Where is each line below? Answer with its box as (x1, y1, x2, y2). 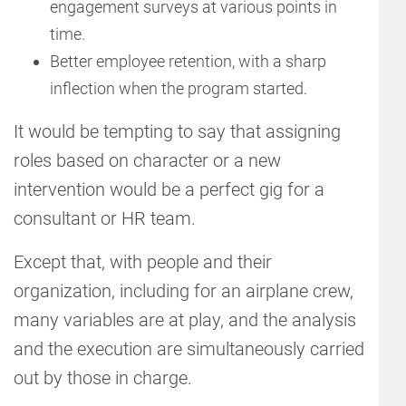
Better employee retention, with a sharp (50, 52, 326, 72)
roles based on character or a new (14, 150, 281, 172)
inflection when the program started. (50, 79, 307, 99)
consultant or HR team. (14, 208, 196, 230)
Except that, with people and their (14, 251, 272, 274)
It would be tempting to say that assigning (14, 121, 341, 143)
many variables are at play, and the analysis (14, 309, 356, 332)
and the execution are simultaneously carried (14, 338, 364, 361)
